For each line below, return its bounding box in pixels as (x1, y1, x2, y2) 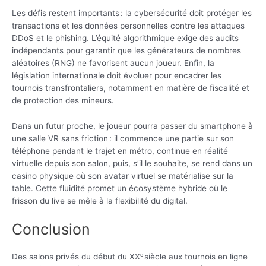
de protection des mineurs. (12, 96, 114, 106)
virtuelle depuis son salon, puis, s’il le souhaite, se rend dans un (12, 159, 252, 169)
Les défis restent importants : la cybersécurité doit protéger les (12, 8, 252, 18)
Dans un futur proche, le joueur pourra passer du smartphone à (12, 121, 253, 131)
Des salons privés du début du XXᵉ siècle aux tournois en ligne (12, 251, 248, 261)
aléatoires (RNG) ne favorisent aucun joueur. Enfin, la (12, 58, 214, 68)
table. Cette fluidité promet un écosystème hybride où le (12, 183, 227, 194)
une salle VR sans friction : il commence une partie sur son (12, 134, 234, 144)
